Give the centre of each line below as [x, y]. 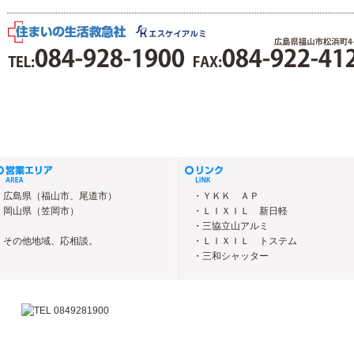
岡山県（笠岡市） [41, 211]
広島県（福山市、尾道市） [60, 196]
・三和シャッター [231, 256]
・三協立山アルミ [231, 226]
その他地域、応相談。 [51, 241]
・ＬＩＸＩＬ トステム [245, 241]
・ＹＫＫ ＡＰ [226, 196]
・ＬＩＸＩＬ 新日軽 [240, 211]
